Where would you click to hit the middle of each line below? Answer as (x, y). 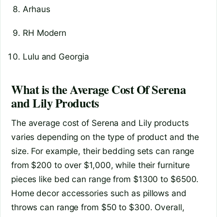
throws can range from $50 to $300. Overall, (98, 207)
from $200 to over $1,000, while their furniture (101, 165)
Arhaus (37, 9)
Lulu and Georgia (56, 56)
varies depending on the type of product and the (105, 137)
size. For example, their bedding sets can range (103, 151)
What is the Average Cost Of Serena (99, 89)
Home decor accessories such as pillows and (99, 193)
